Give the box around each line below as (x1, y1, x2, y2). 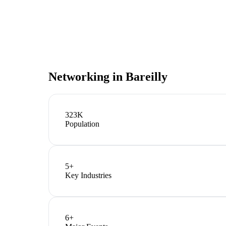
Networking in (48, 70, 126, 84)
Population (65, 120, 99, 129)
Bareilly (126, 70, 167, 84)
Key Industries (65, 171, 111, 180)
